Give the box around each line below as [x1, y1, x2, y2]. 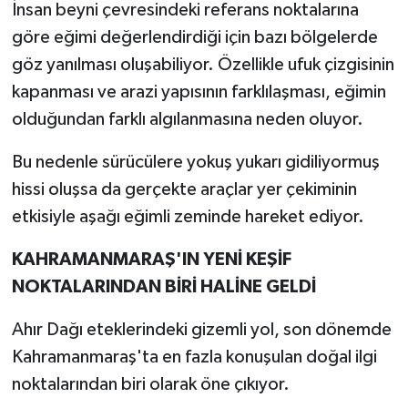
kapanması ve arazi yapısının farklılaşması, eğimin [11, 82, 386, 101]
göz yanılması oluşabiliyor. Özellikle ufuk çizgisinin [11, 55, 394, 74]
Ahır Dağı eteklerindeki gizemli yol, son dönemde [11, 320, 392, 339]
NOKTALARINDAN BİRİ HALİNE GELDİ [11, 277, 316, 296]
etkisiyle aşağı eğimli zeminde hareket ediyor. [11, 207, 364, 226]
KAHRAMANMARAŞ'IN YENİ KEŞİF [11, 250, 291, 269]
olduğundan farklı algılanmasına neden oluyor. [11, 109, 363, 128]
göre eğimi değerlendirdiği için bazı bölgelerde [11, 27, 378, 46]
